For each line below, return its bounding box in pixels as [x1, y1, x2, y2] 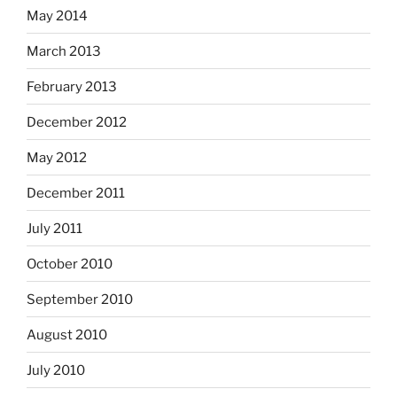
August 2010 [27, 326, 107, 343]
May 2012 [27, 149, 87, 166]
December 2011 [27, 184, 125, 201]
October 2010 [27, 255, 113, 272]
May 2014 [27, 7, 88, 24]
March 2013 [27, 43, 101, 59]
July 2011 [27, 220, 82, 237]
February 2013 [27, 78, 117, 95]
